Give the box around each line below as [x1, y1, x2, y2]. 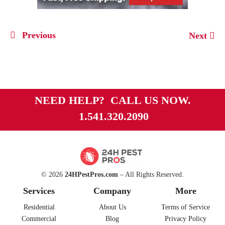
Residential [23, 203, 55, 211]
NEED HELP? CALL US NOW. [34, 94, 191, 107]
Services [23, 186, 55, 196]
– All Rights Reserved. [118, 171, 184, 179]
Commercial [22, 215, 57, 223]
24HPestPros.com [65, 171, 118, 179]
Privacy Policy [165, 215, 207, 223]
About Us [98, 203, 126, 211]
